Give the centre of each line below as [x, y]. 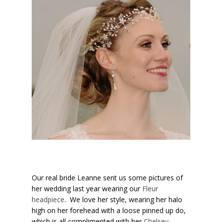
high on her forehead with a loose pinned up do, [109, 210]
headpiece [48, 199]
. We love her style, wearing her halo [124, 199]
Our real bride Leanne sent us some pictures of [108, 177]
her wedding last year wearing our [87, 188]
